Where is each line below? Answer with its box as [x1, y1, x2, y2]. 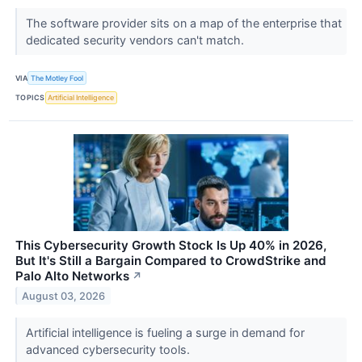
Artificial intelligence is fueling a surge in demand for [25, 325, 305, 339]
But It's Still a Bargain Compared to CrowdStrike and [15, 252, 326, 268]
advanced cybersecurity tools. [25, 342, 193, 356]
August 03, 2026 [22, 289, 106, 302]
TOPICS [15, 93, 45, 103]
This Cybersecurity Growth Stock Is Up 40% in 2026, [15, 237, 326, 253]
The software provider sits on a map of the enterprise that [25, 16, 342, 31]
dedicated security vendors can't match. [25, 33, 247, 48]
